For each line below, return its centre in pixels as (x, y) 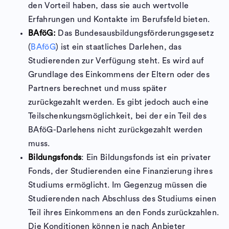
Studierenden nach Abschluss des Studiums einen (122, 199)
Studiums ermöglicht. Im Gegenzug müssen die (118, 185)
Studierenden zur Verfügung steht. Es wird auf (116, 61)
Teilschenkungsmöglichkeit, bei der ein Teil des (118, 116)
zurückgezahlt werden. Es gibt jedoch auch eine (119, 102)
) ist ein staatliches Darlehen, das (119, 47)
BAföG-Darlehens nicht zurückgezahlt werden (116, 130)
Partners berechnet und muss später (97, 88)
